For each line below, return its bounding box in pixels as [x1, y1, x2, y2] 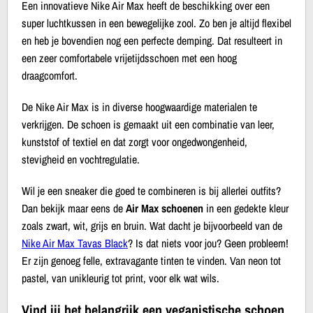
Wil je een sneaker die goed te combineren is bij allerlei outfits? [22, 182, 281, 198]
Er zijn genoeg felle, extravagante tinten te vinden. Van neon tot [22, 252, 281, 268]
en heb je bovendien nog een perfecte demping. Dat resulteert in [22, 32, 282, 48]
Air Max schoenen [126, 200, 203, 216]
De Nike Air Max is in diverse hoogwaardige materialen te [22, 99, 257, 115]
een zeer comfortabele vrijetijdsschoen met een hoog [22, 50, 237, 66]
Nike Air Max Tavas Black [22, 235, 128, 251]
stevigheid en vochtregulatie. [22, 151, 140, 167]
